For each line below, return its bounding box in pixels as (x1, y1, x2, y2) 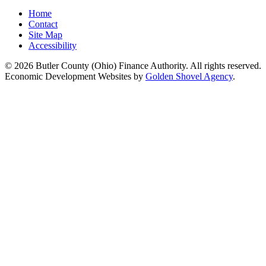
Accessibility (28, 40, 77, 50)
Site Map (28, 29, 62, 40)
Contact (28, 18, 58, 29)
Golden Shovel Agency (145, 71, 233, 81)
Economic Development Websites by (5, 71, 145, 81)
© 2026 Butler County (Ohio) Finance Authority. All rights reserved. (5, 60, 261, 71)
